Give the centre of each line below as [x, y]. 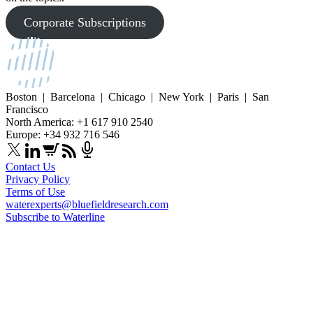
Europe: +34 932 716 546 [63, 134]
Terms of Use [35, 191]
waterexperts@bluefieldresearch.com [87, 204]
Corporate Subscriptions [85, 22]
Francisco [27, 109]
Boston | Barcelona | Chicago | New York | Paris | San [137, 96]
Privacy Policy [38, 179]
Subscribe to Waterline [55, 217]
